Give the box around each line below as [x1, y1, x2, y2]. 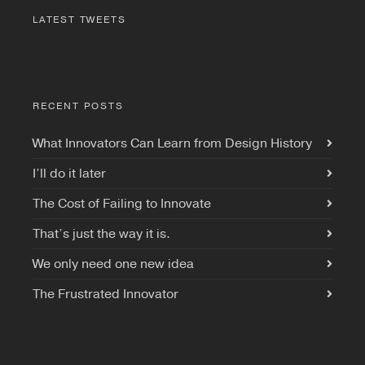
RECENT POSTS [33, 99, 124, 112]
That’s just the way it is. [33, 225, 170, 243]
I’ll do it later [33, 165, 106, 182]
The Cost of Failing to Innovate [33, 195, 211, 213]
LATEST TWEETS [33, 13, 126, 26]
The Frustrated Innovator [33, 285, 178, 303]
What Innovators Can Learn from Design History [33, 134, 312, 152]
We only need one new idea [33, 255, 194, 273]
